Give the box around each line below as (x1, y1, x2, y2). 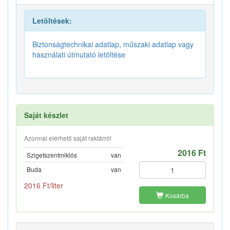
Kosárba (165, 191, 189, 200)
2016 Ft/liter (24, 180, 63, 191)
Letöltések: (32, 15, 72, 26)
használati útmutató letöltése (32, 49, 125, 60)
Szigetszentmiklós (27, 150, 77, 160)
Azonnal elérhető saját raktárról (24, 133, 111, 143)
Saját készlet (24, 110, 68, 121)
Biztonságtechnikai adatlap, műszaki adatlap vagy (32, 39, 194, 50)
